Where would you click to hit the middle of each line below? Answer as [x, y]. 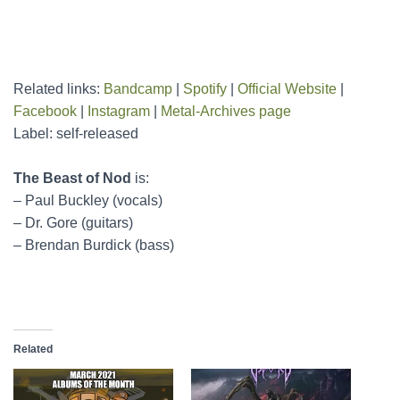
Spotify [205, 89]
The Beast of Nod [72, 179]
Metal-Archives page [226, 112]
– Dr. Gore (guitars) [73, 223]
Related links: [58, 89]
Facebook [45, 112]
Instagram [119, 112]
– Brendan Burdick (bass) [94, 246]
